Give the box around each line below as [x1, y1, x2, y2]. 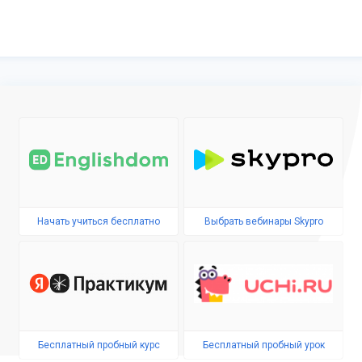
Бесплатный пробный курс [37, 339, 160, 351]
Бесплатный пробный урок [202, 339, 325, 351]
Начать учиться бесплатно [37, 216, 160, 227]
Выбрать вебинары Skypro [204, 216, 323, 227]
